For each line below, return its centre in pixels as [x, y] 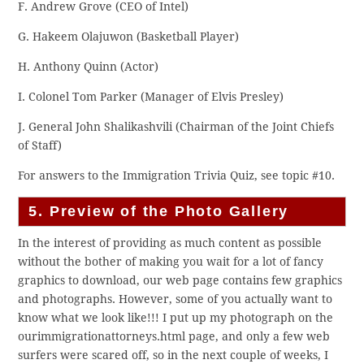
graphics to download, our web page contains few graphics [180, 281]
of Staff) [40, 146]
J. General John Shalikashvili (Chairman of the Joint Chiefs [176, 127]
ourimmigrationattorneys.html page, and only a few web [174, 337]
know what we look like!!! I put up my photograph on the [176, 318]
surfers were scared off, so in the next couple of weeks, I [173, 355]
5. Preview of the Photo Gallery [159, 212]
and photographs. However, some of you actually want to [175, 299]
